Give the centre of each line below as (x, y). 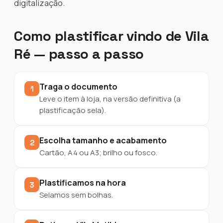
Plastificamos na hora (83, 183)
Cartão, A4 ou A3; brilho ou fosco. (98, 153)
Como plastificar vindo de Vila (111, 36)
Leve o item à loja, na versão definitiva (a (110, 99)
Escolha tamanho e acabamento (103, 140)
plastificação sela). (73, 110)
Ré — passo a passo (79, 54)
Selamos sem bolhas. (76, 195)
